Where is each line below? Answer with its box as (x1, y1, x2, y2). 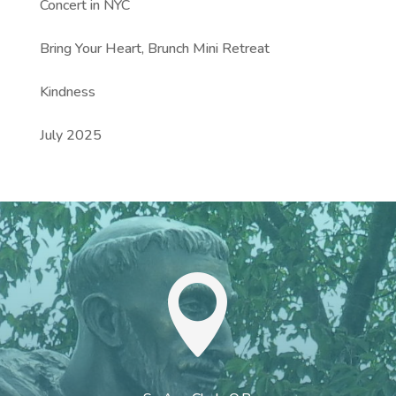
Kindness (39, 81, 95, 102)
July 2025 (39, 125, 102, 145)
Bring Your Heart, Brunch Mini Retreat (39, 38, 270, 58)
